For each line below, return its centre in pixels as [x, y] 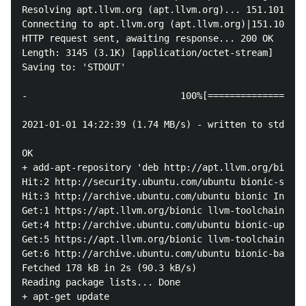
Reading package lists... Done [101, 282]
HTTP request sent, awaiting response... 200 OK [148, 38]
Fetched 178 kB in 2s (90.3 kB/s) [112, 268]
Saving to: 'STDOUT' [74, 67]
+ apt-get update [66, 296]
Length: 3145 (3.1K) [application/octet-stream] [148, 53]
